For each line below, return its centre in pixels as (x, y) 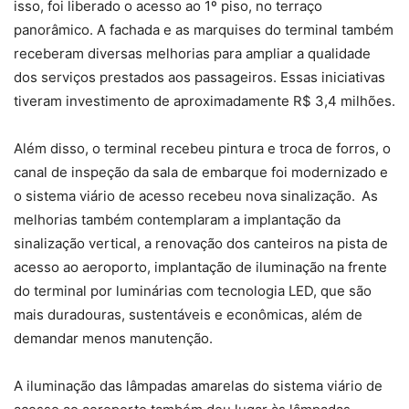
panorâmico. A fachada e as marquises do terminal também (204, 30)
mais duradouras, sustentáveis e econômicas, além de (188, 315)
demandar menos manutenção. (113, 339)
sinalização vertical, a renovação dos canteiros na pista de (201, 244)
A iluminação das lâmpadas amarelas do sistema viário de (198, 386)
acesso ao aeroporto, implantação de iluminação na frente (200, 267)
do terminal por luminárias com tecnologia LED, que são (193, 291)
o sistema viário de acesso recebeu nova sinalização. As (196, 196)
